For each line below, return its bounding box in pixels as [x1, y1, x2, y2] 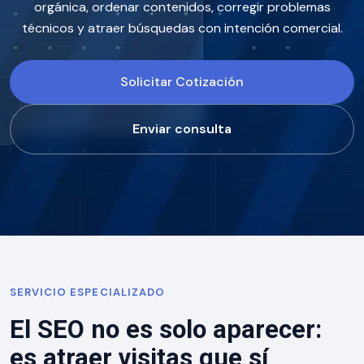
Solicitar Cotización [120, 73, 244, 90]
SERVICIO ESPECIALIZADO [10, 285, 165, 299]
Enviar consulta [132, 120, 232, 137]
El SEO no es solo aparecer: [10, 314, 322, 344]
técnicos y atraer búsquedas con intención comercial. [21, 19, 343, 37]
